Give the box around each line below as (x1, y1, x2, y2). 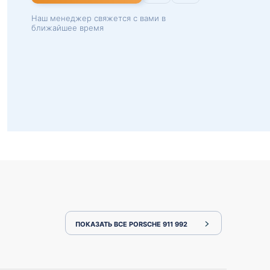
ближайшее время (31, 23, 104, 33)
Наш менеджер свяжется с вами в (31, 13, 166, 23)
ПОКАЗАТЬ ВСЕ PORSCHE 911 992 (75, 219, 187, 228)
